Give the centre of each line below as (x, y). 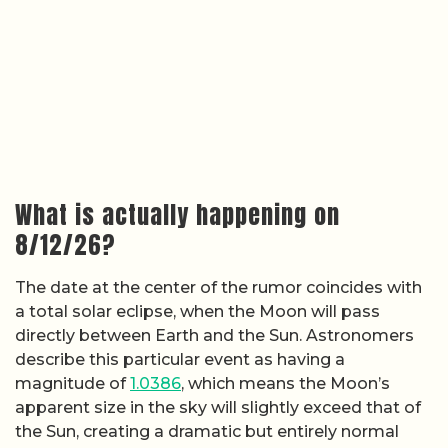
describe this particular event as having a (180, 359)
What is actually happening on (177, 214)
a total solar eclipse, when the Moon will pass (197, 311)
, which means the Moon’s (285, 383)
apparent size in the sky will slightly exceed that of (218, 407)
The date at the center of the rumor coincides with (218, 287)
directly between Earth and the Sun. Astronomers (214, 335)
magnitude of (72, 383)
